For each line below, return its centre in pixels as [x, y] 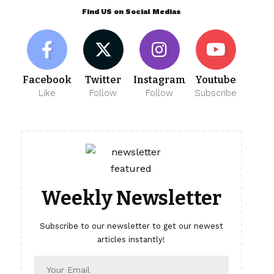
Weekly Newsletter [131, 198]
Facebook [47, 80]
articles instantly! [131, 240]
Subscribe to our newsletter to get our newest [131, 226]
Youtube [216, 80]
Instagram [159, 80]
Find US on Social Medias [131, 12]
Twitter [103, 80]
